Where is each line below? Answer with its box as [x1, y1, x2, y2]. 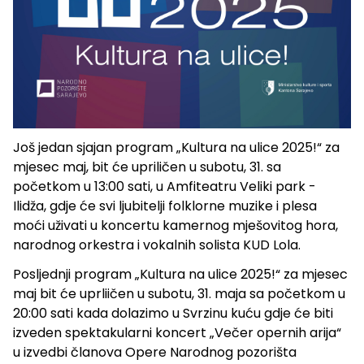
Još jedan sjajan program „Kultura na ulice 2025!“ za [13, 138, 340, 158]
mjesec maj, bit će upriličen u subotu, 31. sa [13, 158, 281, 177]
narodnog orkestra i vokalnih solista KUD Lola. [13, 236, 301, 255]
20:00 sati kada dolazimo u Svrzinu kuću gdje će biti [13, 304, 333, 323]
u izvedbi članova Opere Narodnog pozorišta [13, 343, 297, 362]
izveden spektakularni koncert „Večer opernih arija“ [13, 323, 341, 343]
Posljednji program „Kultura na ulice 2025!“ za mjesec [13, 265, 348, 284]
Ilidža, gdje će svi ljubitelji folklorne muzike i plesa [13, 197, 317, 216]
